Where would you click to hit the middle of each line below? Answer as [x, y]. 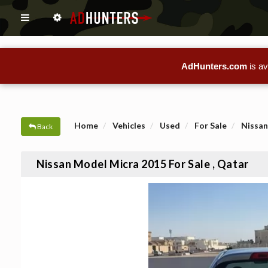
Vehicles [129, 125]
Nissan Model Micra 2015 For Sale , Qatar [143, 164]
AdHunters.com [214, 66]
